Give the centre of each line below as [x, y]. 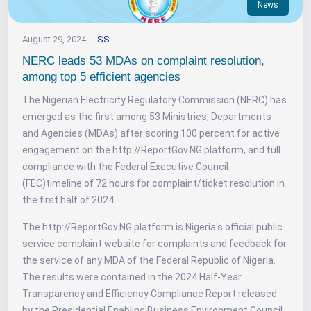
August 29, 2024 [54, 39]
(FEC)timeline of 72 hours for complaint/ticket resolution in [153, 183]
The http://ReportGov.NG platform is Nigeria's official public [152, 227]
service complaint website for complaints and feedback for [154, 243]
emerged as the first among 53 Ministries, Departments [147, 116]
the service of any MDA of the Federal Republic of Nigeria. [149, 260]
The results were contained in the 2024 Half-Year [132, 277]
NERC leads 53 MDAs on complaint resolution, [143, 60]
